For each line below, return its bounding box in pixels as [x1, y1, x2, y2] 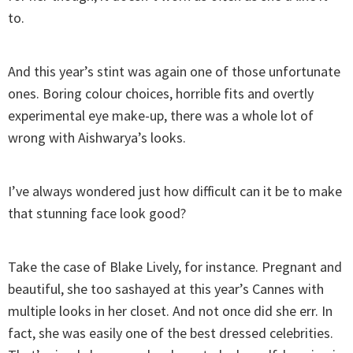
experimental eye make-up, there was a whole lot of [8, 106, 314, 125]
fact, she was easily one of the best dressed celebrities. [8, 324, 333, 343]
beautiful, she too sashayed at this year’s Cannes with [8, 280, 324, 299]
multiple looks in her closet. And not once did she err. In [8, 302, 333, 321]
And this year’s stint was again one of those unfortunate [8, 62, 340, 81]
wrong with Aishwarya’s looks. [8, 128, 186, 147]
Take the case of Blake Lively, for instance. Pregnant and [8, 258, 342, 277]
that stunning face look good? [8, 204, 186, 223]
